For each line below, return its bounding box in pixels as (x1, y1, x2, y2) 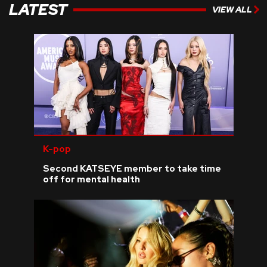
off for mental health (42, 173, 140, 185)
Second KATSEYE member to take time (42, 162, 221, 175)
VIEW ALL (212, 4, 252, 15)
